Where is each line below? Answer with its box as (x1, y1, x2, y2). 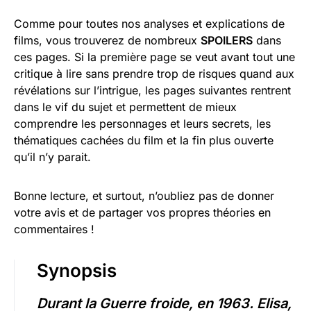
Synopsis (37, 260, 117, 282)
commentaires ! (14, 222, 94, 237)
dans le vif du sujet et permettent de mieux (14, 100, 237, 115)
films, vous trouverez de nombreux (14, 33, 201, 48)
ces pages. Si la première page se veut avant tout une (14, 50, 295, 65)
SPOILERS (201, 33, 253, 48)
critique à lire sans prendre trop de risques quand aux (14, 67, 294, 81)
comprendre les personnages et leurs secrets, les (14, 117, 271, 131)
